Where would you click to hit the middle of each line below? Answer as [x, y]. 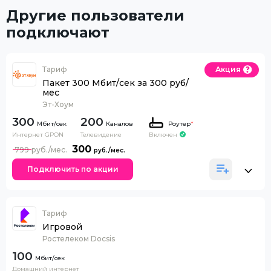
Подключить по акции [73, 169]
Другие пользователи [95, 15]
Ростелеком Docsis [79, 238]
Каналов [119, 123]
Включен [163, 134]
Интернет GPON [38, 134]
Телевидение [101, 134]
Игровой [62, 227]
